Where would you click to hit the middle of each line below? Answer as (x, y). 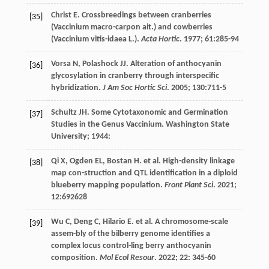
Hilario (114, 222)
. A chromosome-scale (189, 222)
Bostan (119, 162)
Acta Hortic (160, 40)
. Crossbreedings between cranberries (144, 16)
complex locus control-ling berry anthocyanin (131, 246)
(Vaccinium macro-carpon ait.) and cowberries (131, 28)
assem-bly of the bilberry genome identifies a (130, 234)
